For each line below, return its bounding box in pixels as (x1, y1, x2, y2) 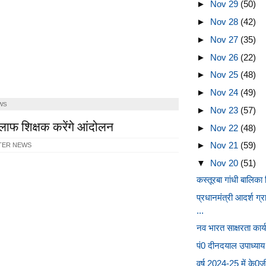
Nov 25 (210, 69, 240, 80)
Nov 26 (210, 52, 240, 62)
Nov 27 (210, 34, 240, 45)
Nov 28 (210, 17, 240, 27)
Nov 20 (210, 158, 240, 168)
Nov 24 (210, 87, 240, 97)
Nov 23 (210, 104, 240, 115)
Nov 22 (210, 122, 240, 133)
